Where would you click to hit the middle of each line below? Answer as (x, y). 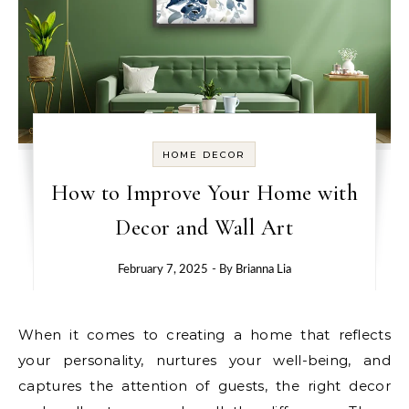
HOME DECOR (204, 154)
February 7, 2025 (163, 269)
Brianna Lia (263, 269)
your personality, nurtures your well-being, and (204, 360)
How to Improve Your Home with (204, 193)
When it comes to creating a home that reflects (26, 334)
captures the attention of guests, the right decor (204, 385)
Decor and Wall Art (204, 227)
